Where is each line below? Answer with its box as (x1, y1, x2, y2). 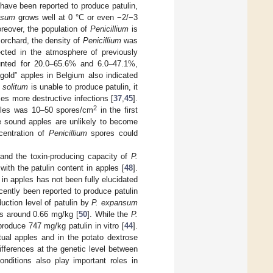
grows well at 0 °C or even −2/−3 (15, 12, 138, 22)
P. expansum (91, 197, 138, 207)
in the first (97, 105, 138, 115)
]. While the (87, 209, 132, 219)
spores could (87, 128, 138, 138)
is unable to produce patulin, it (28, 82, 138, 91)
